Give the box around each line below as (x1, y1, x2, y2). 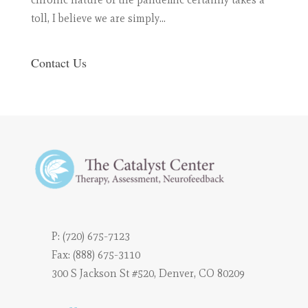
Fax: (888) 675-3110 (51, 248, 140, 262)
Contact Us (30, 54, 87, 71)
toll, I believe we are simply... (30, 12, 166, 25)
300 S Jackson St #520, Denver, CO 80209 (51, 267, 245, 280)
